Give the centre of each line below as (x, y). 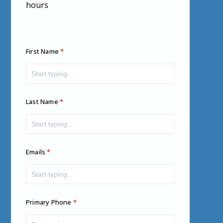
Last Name (42, 102)
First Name (42, 52)
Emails (36, 152)
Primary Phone (49, 202)
